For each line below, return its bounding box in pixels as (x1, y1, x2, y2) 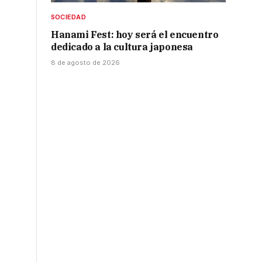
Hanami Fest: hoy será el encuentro (51, 29, 219, 41)
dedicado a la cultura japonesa (51, 41, 194, 53)
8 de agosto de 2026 (51, 58, 120, 67)
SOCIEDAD (51, 13, 86, 22)
